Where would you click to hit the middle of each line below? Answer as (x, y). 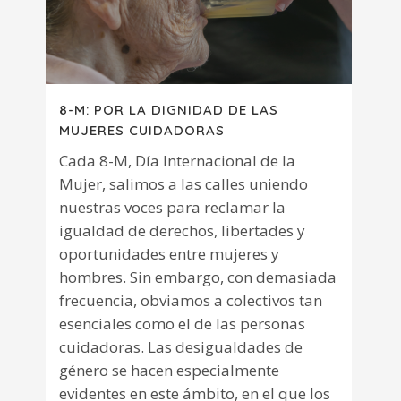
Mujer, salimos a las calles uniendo (183, 184)
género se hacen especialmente (169, 371)
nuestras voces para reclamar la (172, 208)
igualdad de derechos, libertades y (182, 231)
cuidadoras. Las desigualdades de (181, 347)
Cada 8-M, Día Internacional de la (177, 161)
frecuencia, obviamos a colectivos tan (191, 301)
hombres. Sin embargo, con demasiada (198, 277)
